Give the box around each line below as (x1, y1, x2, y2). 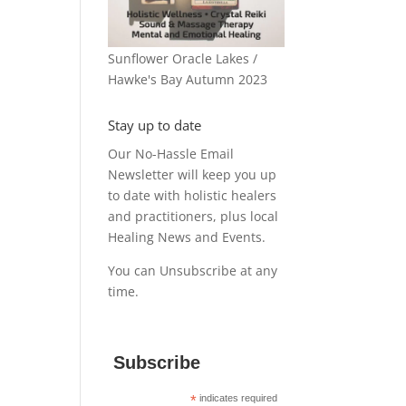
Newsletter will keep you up (108, 165, 277, 183)
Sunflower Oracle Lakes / (108, 49, 258, 67)
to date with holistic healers (108, 186, 277, 204)
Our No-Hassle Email (108, 144, 235, 162)
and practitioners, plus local (108, 207, 279, 225)
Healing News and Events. (108, 227, 266, 246)
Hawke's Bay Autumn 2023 (108, 70, 268, 88)
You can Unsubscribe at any (108, 261, 278, 279)
